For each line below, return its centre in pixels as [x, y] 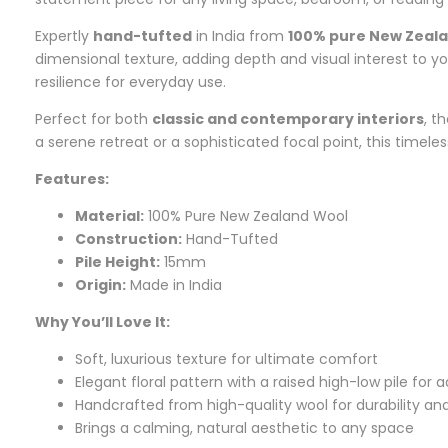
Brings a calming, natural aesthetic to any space [244, 428]
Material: [109, 216]
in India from [240, 36]
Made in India [174, 285]
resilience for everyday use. [130, 82]
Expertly [64, 36]
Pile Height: [117, 262]
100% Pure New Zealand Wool [246, 216]
